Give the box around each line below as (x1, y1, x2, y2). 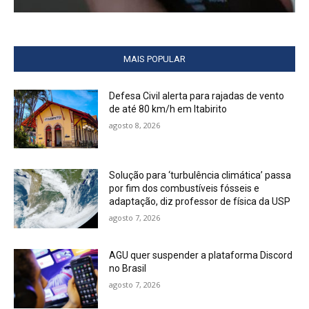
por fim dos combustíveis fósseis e (109, 183, 260, 195)
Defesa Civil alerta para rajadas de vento (109, 90, 285, 101)
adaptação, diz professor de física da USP (109, 196, 291, 208)
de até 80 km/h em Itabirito (109, 103, 228, 114)
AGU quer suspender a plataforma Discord (109, 250, 293, 261)
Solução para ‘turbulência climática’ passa (109, 170, 292, 181)
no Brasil (109, 263, 147, 275)
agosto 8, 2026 (109, 119, 161, 130)
